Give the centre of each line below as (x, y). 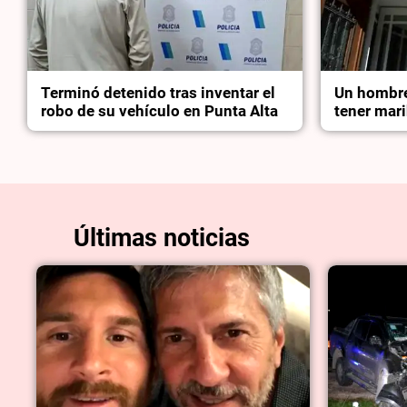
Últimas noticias (161, 238)
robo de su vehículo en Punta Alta (160, 111)
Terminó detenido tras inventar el (159, 93)
